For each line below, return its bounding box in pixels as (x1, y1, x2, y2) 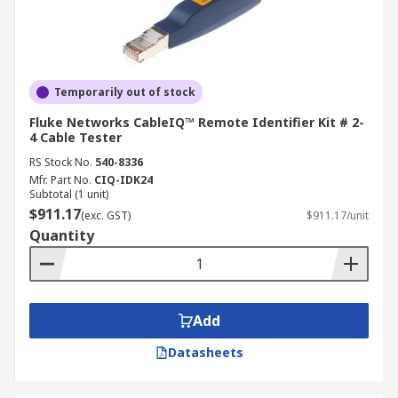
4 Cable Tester (29, 129, 122, 146)
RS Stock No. (29, 155, 92, 170)
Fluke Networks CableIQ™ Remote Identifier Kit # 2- (29, 114, 364, 131)
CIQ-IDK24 (94, 172, 153, 187)
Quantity (29, 226, 94, 245)
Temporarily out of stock (54, 84, 195, 99)
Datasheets (167, 344, 243, 361)
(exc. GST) (81, 208, 131, 223)
